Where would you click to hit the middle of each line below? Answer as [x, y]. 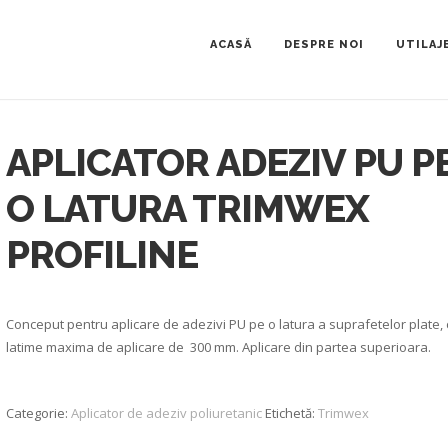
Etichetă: [291, 413]
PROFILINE [102, 254]
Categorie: [38, 413]
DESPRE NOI [324, 44]
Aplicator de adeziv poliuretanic [166, 413]
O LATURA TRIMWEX [187, 208]
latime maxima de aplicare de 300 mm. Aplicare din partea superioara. [218, 347]
